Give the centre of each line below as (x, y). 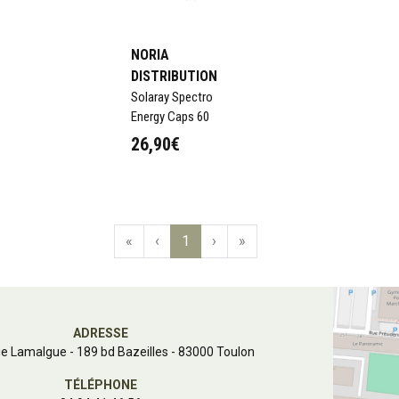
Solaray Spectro (172, 97)
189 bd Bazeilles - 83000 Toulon (166, 351)
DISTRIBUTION (174, 76)
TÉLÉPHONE (101, 384)
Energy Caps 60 (170, 116)
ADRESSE (101, 333)
